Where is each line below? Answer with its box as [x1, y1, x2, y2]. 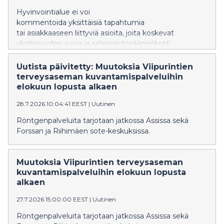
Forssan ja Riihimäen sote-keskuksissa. [16, 126, 150, 135]
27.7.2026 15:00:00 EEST [16, 195, 88, 203]
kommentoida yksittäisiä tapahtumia [16, 18, 144, 27]
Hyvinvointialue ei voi [16, 7, 90, 16]
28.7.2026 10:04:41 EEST [16, 100, 87, 107]
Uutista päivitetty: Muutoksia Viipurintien [16, 62, 193, 71]
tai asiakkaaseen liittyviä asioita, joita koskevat [16, 28, 174, 37]
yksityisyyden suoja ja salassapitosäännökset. [16, 39, 171, 48]
